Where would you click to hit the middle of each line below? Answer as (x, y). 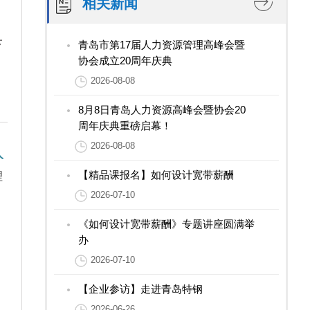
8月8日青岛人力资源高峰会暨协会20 (162, 110)
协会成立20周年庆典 (125, 61)
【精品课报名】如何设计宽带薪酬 (156, 175)
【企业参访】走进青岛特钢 (140, 289)
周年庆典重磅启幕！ (125, 126)
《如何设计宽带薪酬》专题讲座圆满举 (166, 224)
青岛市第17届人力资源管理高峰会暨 (161, 45)
